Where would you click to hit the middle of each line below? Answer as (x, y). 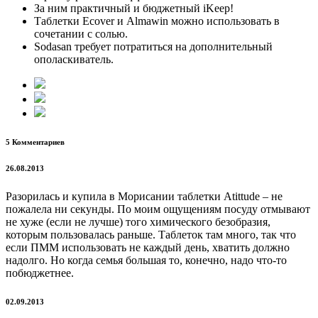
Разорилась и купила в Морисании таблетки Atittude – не (144, 197)
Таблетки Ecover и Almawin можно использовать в (157, 21)
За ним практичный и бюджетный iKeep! (134, 9)
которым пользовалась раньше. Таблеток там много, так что (151, 235)
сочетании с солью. (81, 34)
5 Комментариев (35, 142)
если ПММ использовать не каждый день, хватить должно (148, 248)
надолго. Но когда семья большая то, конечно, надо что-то (146, 261)
